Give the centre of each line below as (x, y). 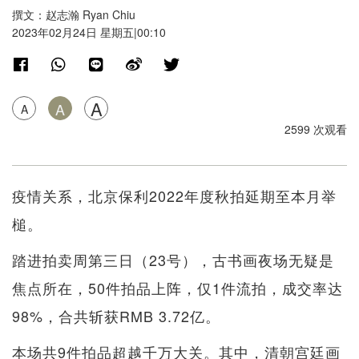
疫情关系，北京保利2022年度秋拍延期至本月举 (174, 196)
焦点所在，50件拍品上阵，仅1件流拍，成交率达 (177, 288)
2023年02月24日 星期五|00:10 (89, 32)
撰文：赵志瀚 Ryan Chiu (74, 15)
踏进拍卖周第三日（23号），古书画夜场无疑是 (173, 260)
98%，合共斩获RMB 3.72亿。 (116, 316)
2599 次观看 (316, 129)
